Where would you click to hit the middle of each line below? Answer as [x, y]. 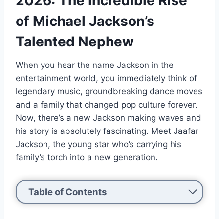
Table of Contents [68, 192]
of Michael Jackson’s [85, 21]
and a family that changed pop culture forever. [107, 104]
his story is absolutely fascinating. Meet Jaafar [107, 131]
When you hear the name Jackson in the [95, 65]
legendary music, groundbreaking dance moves [109, 91]
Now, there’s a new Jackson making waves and [109, 118]
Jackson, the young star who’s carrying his [99, 144]
